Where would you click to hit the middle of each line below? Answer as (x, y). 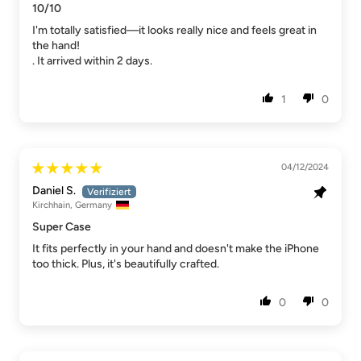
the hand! (56, 46)
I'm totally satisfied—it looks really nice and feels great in (174, 31)
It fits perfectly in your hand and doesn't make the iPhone (176, 249)
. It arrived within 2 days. (92, 61)
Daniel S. (54, 191)
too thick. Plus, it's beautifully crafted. (126, 264)
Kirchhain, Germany (72, 205)
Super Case (62, 227)
